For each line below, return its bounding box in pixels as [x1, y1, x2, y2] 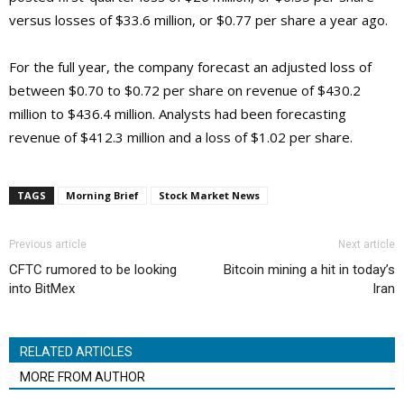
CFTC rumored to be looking [9, 262, 177, 279]
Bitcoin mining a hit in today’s [224, 262, 395, 279]
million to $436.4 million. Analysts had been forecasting [9, 105, 346, 124]
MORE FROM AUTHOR [20, 370, 145, 385]
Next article [338, 238, 395, 252]
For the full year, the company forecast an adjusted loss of [9, 58, 372, 77]
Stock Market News [159, 188, 260, 203]
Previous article [9, 238, 87, 252]
